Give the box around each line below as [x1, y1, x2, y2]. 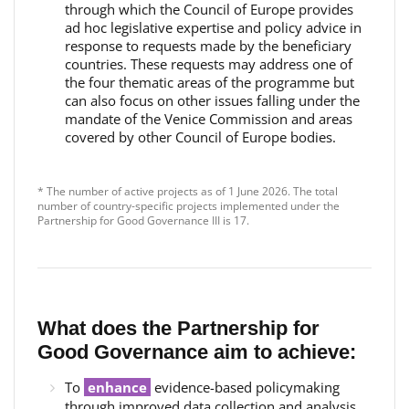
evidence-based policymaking [154, 378, 340, 396]
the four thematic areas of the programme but [65, 73, 354, 91]
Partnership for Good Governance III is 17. [37, 213, 252, 228]
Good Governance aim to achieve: [37, 341, 356, 363]
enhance [88, 378, 151, 396]
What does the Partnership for [37, 317, 320, 340]
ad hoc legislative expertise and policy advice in [65, 18, 362, 37]
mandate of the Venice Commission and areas [65, 110, 352, 128]
